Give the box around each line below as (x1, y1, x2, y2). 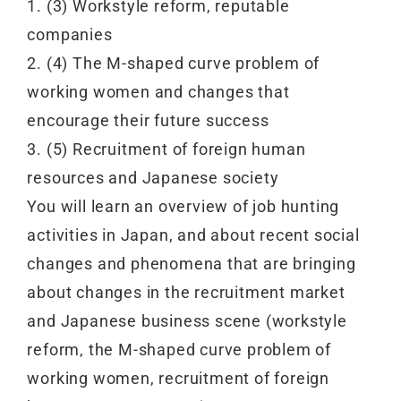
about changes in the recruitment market (27, 283, 346, 303)
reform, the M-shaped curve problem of (27, 340, 332, 360)
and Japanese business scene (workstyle (27, 311, 347, 331)
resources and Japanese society (27, 168, 279, 188)
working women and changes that (27, 82, 290, 102)
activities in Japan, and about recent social (27, 226, 360, 245)
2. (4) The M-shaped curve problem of (27, 54, 320, 73)
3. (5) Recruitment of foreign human (27, 140, 306, 159)
